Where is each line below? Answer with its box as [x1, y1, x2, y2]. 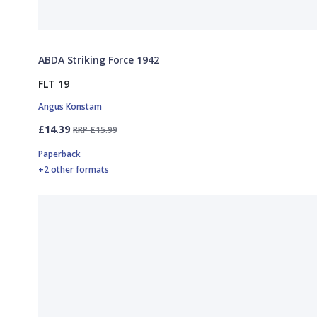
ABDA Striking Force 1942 [38, 52, 159, 67]
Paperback [38, 147, 81, 160]
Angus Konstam [38, 100, 102, 113]
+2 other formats [38, 163, 109, 175]
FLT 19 [38, 76, 69, 91]
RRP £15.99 [73, 123, 117, 136]
